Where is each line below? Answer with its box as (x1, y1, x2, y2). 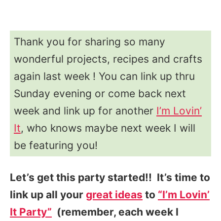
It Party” (10, 205, 52, 218)
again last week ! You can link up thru (14, 70, 195, 82)
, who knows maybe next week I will (21, 121, 195, 134)
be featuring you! (14, 139, 98, 151)
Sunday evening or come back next (14, 87, 186, 100)
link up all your (10, 188, 86, 201)
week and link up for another (14, 104, 156, 117)
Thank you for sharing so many (14, 35, 165, 48)
